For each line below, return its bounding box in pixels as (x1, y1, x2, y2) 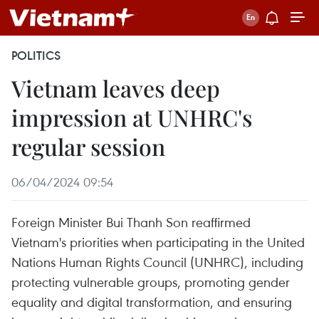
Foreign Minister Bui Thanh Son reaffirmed (11, 213, 251, 231)
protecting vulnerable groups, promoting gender (11, 273, 290, 291)
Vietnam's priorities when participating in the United (11, 233, 305, 251)
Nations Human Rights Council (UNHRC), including (11, 253, 303, 271)
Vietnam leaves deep (11, 73, 220, 103)
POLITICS (11, 48, 61, 63)
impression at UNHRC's (11, 102, 252, 132)
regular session (11, 131, 165, 162)
